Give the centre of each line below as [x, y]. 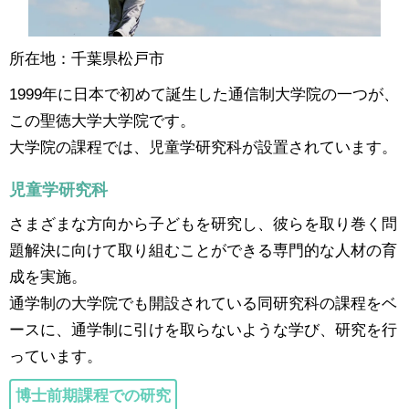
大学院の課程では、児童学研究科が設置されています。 [203, 147]
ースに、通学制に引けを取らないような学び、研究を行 [203, 329]
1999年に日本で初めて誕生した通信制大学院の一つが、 [204, 94]
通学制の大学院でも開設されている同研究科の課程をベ [203, 303]
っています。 [56, 356]
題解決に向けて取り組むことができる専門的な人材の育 [203, 250]
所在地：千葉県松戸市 [87, 58]
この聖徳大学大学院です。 [102, 120]
